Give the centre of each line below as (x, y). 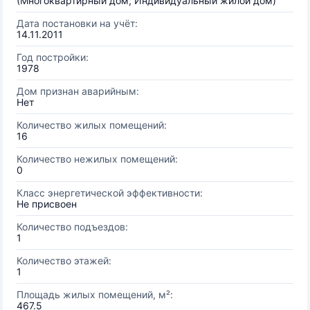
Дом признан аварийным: (78, 91)
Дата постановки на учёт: (77, 23)
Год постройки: (53, 57)
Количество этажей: (64, 261)
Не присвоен (47, 204)
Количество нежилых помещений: (97, 159)
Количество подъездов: (72, 227)
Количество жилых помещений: (92, 125)
